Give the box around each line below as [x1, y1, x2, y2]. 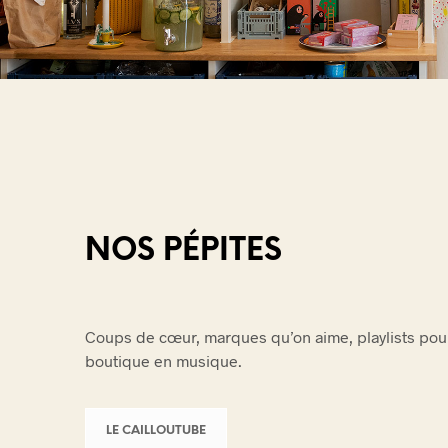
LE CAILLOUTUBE [106, 423, 206, 437]
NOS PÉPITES [85, 234, 282, 268]
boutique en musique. [85, 350, 242, 370]
